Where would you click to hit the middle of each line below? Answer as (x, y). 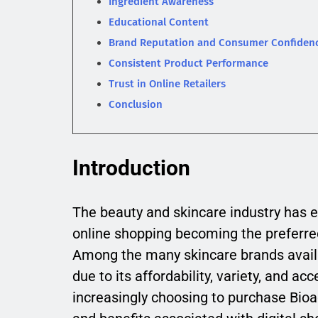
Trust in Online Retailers (167, 84)
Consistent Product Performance (188, 64)
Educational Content (159, 22)
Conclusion (136, 105)
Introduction (131, 168)
